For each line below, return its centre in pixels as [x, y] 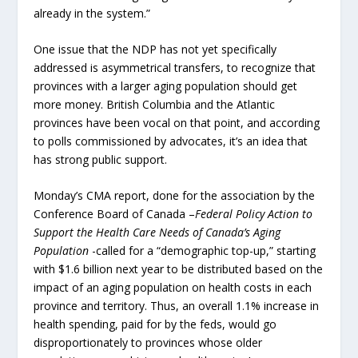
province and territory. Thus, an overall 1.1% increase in [177, 306]
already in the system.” [92, 13]
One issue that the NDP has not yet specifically [155, 50]
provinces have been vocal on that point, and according [177, 123]
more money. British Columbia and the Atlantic [155, 105]
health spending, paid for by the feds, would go [155, 324]
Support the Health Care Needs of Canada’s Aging [157, 233]
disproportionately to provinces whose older [148, 343]
